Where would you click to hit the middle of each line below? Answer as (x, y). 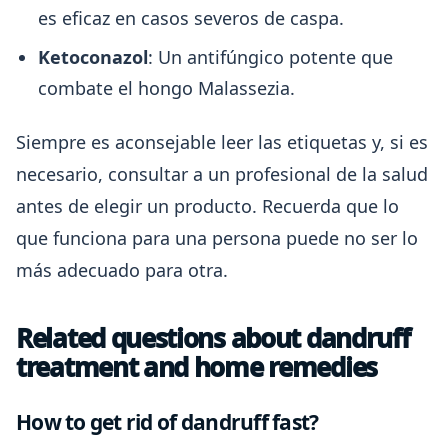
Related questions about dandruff (213, 338)
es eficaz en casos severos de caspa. (191, 18)
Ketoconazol (93, 57)
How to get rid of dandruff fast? (167, 422)
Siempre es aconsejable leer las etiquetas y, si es (222, 142)
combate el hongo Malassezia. (166, 88)
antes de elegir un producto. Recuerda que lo (207, 206)
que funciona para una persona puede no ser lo (217, 238)
